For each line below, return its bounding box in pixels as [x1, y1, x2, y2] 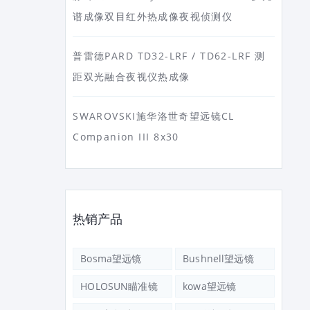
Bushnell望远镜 [183, 252, 254, 265]
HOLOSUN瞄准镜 [80, 280, 158, 293]
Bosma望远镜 [80, 252, 142, 265]
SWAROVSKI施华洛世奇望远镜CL [73, 109, 235, 122]
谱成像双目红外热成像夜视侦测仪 [73, 10, 233, 23]
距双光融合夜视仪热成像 [73, 70, 190, 83]
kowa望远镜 [183, 280, 237, 293]
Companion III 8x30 [73, 130, 179, 143]
